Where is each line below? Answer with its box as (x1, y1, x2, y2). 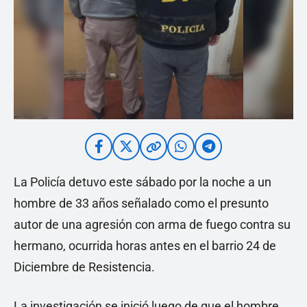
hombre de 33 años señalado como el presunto (14, 196, 269, 210)
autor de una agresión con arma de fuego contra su (14, 217, 291, 232)
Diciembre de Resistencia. (14, 260, 155, 274)
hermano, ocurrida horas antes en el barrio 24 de (14, 238, 276, 253)
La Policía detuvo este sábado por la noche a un (14, 175, 271, 189)
